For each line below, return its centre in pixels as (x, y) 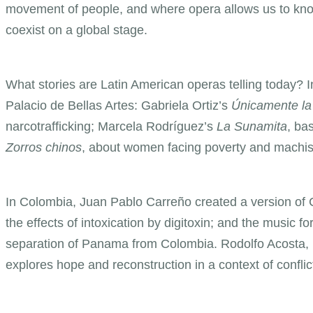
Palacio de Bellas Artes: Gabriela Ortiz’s (118, 105)
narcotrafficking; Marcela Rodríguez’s (111, 126)
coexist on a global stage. (77, 30)
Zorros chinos (44, 147)
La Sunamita (252, 126)
